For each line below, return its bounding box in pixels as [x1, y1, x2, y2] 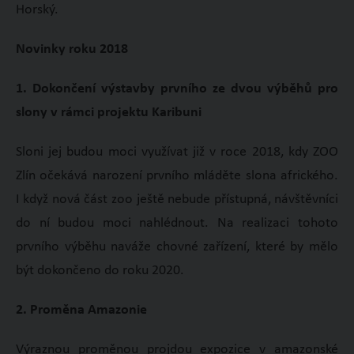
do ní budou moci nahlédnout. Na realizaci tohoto [15, 215, 339, 231]
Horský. [15, 2, 58, 17]
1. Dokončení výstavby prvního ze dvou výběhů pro [15, 81, 339, 96]
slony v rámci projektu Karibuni [15, 104, 201, 120]
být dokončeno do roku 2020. [15, 262, 184, 278]
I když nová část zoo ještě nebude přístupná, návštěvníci [15, 191, 339, 207]
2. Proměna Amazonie [15, 302, 147, 318]
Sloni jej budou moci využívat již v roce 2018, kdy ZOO [15, 144, 339, 160]
